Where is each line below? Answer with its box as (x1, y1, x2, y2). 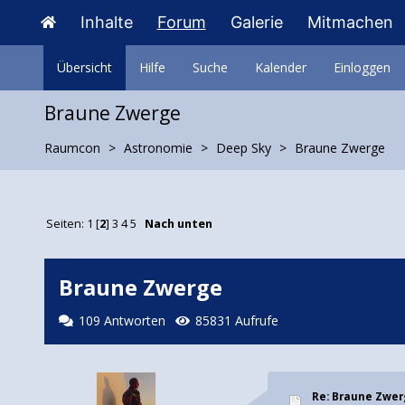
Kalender (254, 59, 306, 76)
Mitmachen (306, 13, 393, 32)
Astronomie (123, 139, 193, 156)
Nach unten (145, 216, 213, 232)
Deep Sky (215, 139, 271, 156)
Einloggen (333, 59, 391, 76)
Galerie (230, 13, 283, 32)
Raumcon (43, 139, 100, 156)
